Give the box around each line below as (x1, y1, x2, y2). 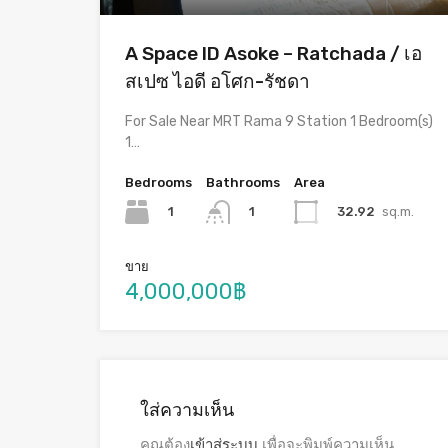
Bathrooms (206, 175, 280, 191)
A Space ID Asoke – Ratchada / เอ (125, 42, 422, 66)
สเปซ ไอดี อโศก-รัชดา (125, 70, 310, 94)
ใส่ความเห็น (140, 399, 234, 422)
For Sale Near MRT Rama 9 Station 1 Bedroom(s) (125, 113, 433, 131)
